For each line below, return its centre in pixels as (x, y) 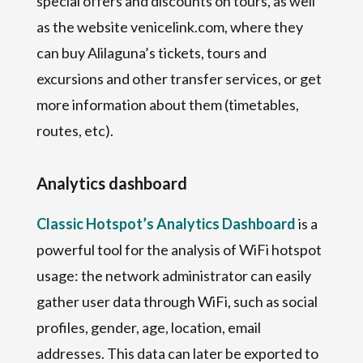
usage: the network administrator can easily (173, 275)
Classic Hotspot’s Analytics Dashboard (166, 223)
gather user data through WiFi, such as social (177, 301)
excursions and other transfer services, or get (179, 78)
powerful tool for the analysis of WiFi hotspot (179, 249)
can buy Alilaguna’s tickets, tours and (151, 52)
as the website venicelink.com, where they (169, 26)
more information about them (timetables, (167, 104)
